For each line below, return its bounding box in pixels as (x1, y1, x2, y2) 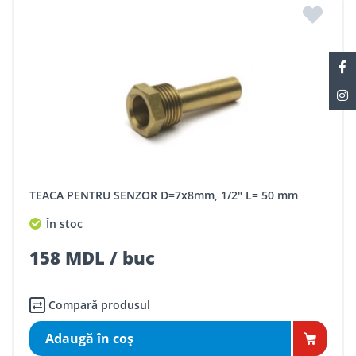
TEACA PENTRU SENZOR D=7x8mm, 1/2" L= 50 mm (36, 188, 298, 203)
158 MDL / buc (29, 246, 155, 270)
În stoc (43, 216, 83, 231)
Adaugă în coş (45, 330, 133, 348)
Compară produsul (48, 297, 150, 313)
